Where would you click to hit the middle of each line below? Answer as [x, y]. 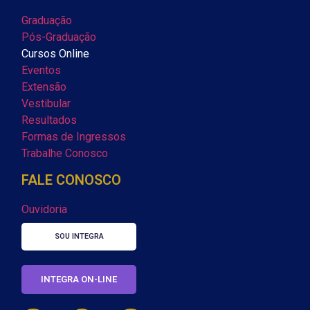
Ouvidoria [44, 210]
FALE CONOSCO [71, 180]
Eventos [41, 70]
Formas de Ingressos [74, 136]
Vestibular [46, 103]
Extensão [44, 86]
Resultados [49, 120]
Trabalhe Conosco [65, 153]
